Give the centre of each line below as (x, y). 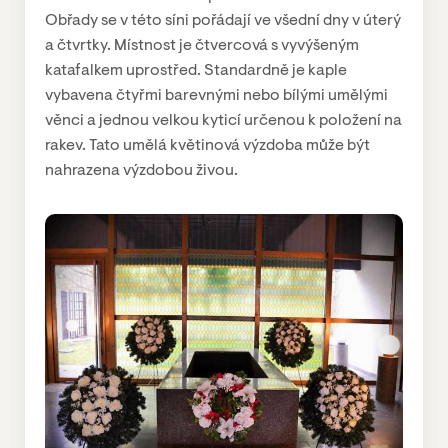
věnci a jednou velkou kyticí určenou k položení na (223, 120)
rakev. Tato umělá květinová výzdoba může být (207, 145)
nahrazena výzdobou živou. (141, 170)
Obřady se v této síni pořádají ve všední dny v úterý (223, 20)
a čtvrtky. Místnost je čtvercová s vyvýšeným (202, 45)
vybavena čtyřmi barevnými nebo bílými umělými (216, 95)
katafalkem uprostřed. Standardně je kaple (196, 70)
